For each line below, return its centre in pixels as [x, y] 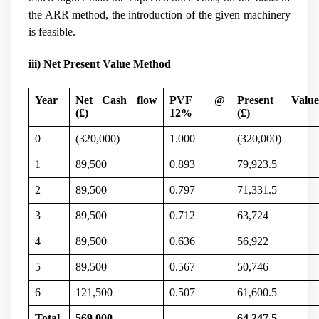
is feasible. [52, 32]
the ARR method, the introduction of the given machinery [159, 15]
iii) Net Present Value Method [100, 64]
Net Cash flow [116, 100]
